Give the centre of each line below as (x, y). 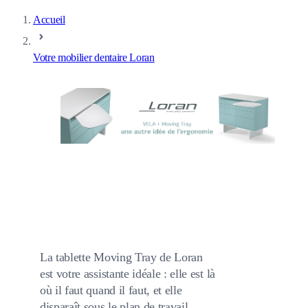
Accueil (49, 19)
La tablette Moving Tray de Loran (121, 257)
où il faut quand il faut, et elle (111, 290)
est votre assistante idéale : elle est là (128, 273)
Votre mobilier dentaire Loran (94, 57)
